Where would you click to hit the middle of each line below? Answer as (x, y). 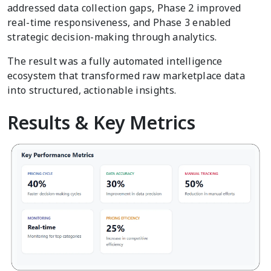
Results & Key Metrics (101, 123)
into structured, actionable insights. (92, 90)
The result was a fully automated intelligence (115, 61)
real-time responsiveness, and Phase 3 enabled (119, 23)
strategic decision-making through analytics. (112, 37)
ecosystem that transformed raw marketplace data (126, 76)
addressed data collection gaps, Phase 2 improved (124, 8)
